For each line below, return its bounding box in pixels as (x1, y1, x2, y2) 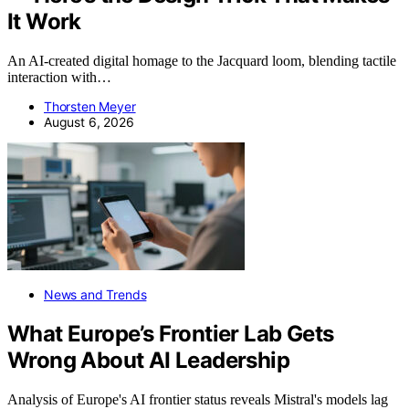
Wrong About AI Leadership (7, 346, 289, 373)
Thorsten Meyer (44, 99, 136, 115)
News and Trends (44, 287, 147, 303)
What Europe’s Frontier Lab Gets (7, 320, 334, 347)
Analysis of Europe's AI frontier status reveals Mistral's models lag (7, 391, 388, 407)
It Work (7, 8, 81, 36)
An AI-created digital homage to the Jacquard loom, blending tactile (7, 53, 396, 69)
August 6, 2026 (44, 114, 134, 131)
